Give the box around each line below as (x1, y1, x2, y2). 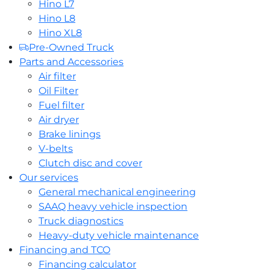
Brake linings (39, 128, 101, 140)
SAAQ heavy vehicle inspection (39, 200, 187, 212)
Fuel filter (39, 99, 84, 111)
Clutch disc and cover (39, 157, 142, 169)
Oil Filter (39, 84, 78, 96)
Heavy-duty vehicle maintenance (39, 229, 199, 241)
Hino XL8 (39, 27, 82, 39)
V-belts (39, 142, 73, 154)
